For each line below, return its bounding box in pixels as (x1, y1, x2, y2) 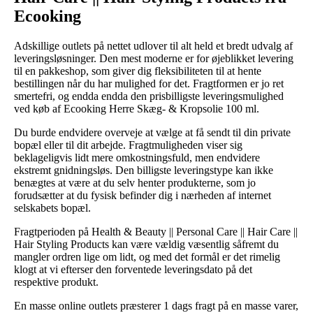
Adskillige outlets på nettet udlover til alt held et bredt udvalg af (14, 39, 293, 52)
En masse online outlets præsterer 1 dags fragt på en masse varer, (14, 299, 298, 312)
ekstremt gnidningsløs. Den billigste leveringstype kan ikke (14, 163, 273, 176)
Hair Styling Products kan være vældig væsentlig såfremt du (14, 238, 279, 250)
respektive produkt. (14, 275, 99, 288)
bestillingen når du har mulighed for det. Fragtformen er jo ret (14, 77, 284, 89)
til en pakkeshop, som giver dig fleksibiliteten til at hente (14, 64, 261, 77)
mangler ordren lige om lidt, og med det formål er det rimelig (14, 250, 280, 263)
